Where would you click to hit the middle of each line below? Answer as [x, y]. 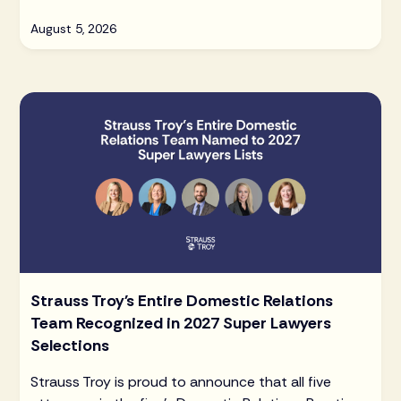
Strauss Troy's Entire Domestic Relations [182, 300]
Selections [70, 345]
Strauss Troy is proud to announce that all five [181, 381]
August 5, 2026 [74, 29]
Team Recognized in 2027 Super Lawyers [181, 323]
